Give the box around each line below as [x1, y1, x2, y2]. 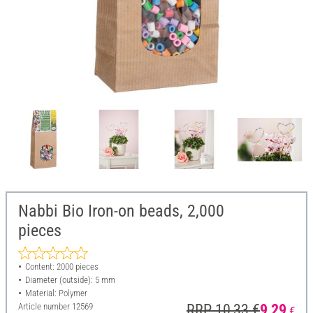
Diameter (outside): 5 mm [24, 275, 115, 286]
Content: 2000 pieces [24, 261, 99, 272]
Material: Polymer [24, 288, 87, 299]
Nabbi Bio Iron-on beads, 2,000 [18, 201, 224, 221]
